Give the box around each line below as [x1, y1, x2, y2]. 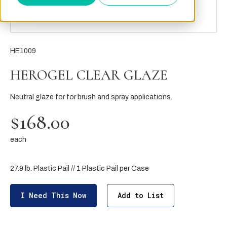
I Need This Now [21, 191, 86, 200]
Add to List [118, 191, 164, 200]
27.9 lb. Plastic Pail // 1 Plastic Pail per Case [10, 165, 149, 172]
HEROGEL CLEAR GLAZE [10, 66, 168, 84]
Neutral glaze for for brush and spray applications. [10, 93, 172, 101]
